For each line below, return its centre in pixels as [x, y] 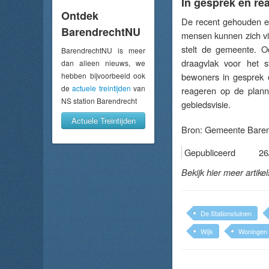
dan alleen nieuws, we [103, 62]
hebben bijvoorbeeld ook [103, 75]
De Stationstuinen [226, 213]
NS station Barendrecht [99, 100]
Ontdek [80, 15]
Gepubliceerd [210, 152]
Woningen [253, 231]
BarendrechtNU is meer [103, 50]
